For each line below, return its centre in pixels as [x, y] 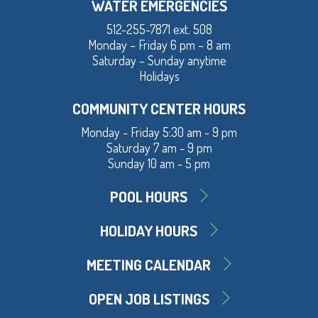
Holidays [159, 76]
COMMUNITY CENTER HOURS [159, 109]
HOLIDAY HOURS [149, 230]
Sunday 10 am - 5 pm [159, 164]
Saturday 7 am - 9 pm [159, 148]
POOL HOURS [149, 196]
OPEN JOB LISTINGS [149, 298]
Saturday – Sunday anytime [159, 61]
